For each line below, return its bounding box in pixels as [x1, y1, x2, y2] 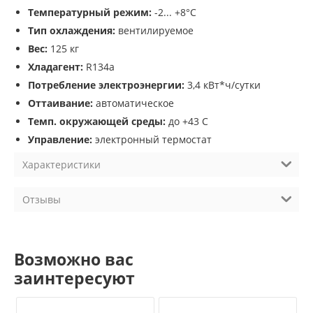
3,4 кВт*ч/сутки [184, 78, 261, 92]
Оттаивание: [28, 96, 93, 110]
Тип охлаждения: [28, 24, 115, 38]
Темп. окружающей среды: [28, 115, 166, 129]
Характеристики [22, 158, 101, 172]
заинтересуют [14, 267, 135, 289]
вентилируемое [115, 24, 194, 38]
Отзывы [22, 193, 61, 207]
